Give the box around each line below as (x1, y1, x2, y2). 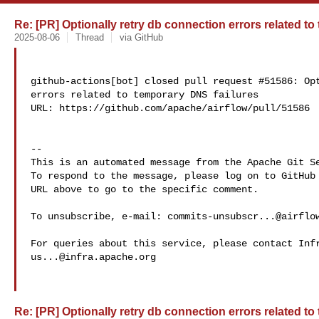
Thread (75, 32, 104, 43)
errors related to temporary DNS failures (31, 89, 258, 100)
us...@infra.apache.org (31, 251, 156, 263)
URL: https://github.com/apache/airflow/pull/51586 (31, 103, 310, 114)
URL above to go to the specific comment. (31, 184, 258, 195)
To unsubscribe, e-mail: (31, 211, 167, 222)
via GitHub (119, 32, 163, 43)
